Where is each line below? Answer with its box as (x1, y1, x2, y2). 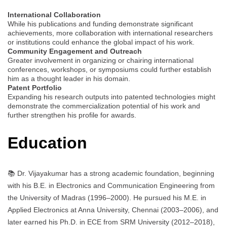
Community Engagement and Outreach (8, 47, 142, 55)
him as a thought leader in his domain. (8, 74, 130, 83)
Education (8, 134, 87, 153)
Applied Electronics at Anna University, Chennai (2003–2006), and (8, 205, 218, 214)
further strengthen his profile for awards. (8, 110, 136, 119)
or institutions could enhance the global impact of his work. (8, 37, 195, 46)
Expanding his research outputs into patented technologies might (8, 92, 215, 101)
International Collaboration (8, 10, 101, 19)
